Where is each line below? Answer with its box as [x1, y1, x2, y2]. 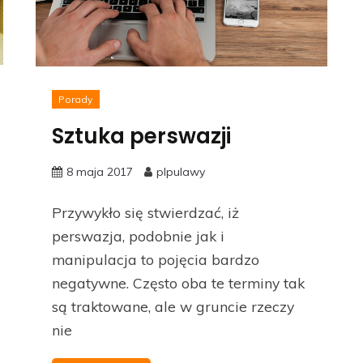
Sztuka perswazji [52, 121, 231, 151]
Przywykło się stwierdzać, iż [52, 203, 239, 221]
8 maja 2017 [66, 164, 133, 179]
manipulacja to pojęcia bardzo [52, 250, 259, 268]
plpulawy [156, 164, 205, 179]
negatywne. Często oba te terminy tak [52, 273, 305, 292]
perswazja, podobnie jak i [52, 226, 224, 245]
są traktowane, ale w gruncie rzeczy [52, 297, 294, 315]
